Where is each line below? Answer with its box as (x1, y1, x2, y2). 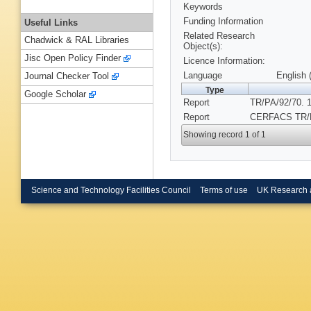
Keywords (183, 1, 223, 12)
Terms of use (199, 185, 248, 194)
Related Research (183, 31, 255, 42)
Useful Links (24, 17, 78, 28)
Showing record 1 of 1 (183, 130, 267, 140)
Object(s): (183, 41, 223, 52)
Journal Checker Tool (24, 71, 109, 82)
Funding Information (183, 16, 263, 27)
